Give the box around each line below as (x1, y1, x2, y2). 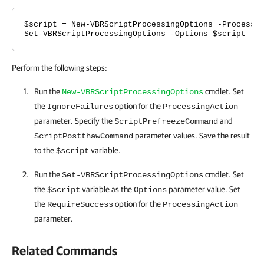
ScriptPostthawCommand (34, 131, 133, 141)
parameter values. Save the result (133, 131, 250, 140)
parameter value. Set (167, 184, 240, 194)
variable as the (80, 184, 134, 194)
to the (34, 146, 56, 155)
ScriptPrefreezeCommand (114, 117, 218, 126)
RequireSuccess (47, 200, 113, 209)
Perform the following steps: (12, 63, 107, 72)
